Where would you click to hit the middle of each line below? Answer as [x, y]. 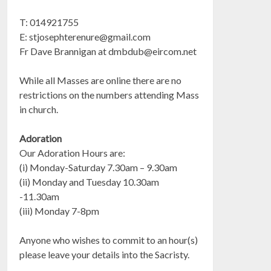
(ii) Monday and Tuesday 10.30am [90, 182]
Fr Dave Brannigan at [64, 51]
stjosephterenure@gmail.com [90, 37]
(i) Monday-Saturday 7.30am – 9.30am [99, 167]
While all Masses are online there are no [101, 80]
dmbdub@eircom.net [153, 51]
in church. [39, 109]
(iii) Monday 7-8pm [60, 211]
